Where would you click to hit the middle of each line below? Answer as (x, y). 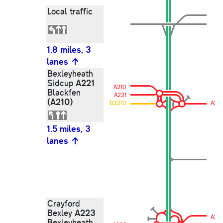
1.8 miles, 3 (69, 50)
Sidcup (61, 83)
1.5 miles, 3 (69, 129)
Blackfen (64, 93)
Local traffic (70, 11)
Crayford (64, 204)
